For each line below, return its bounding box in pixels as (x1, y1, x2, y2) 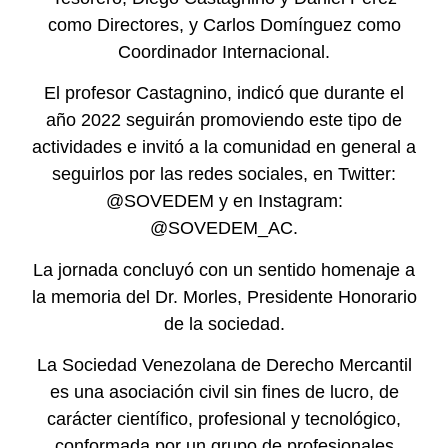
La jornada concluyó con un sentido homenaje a (33, 259, 415, 280)
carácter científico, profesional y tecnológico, (47, 408, 401, 429)
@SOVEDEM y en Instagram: (105, 191, 343, 212)
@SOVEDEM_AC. (150, 218, 298, 239)
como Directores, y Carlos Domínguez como (47, 14, 401, 35)
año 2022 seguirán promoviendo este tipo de (46, 110, 402, 131)
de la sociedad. (163, 313, 285, 334)
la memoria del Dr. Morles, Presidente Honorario (31, 286, 417, 307)
